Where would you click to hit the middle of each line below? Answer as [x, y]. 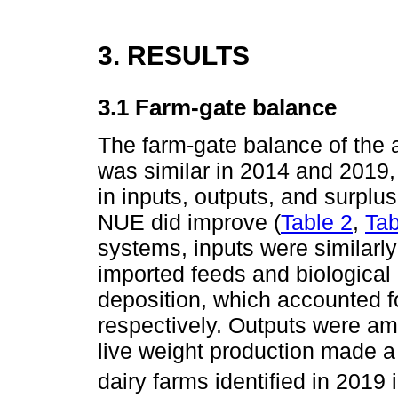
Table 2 [317, 223]
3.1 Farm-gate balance [217, 107]
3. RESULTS [174, 56]
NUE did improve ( [189, 223]
